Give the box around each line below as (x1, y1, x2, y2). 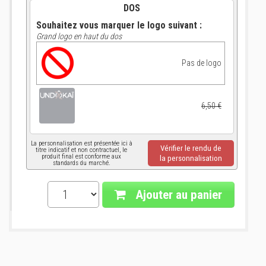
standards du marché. (52, 159, 110, 167)
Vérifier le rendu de (160, 144, 221, 153)
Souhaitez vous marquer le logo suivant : (36, 20, 202, 31)
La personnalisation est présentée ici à (30, 140, 132, 147)
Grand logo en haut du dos (36, 31, 122, 41)
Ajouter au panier (132, 188, 222, 202)
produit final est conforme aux (42, 153, 121, 160)
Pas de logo (182, 58, 221, 68)
